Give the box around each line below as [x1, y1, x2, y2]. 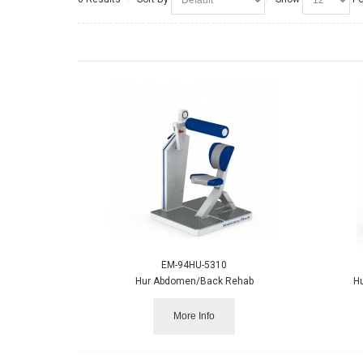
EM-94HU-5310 [161, 258, 228, 271]
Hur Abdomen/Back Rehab [135, 275, 254, 287]
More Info [173, 310, 216, 322]
